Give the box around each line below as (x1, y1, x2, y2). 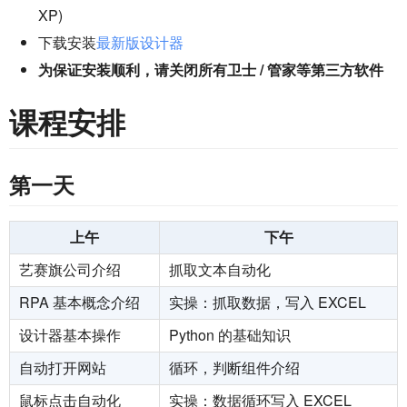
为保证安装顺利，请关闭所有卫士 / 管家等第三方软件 (38, 58, 383, 80)
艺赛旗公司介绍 (19, 258, 121, 280)
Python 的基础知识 (169, 323, 291, 345)
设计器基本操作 (19, 323, 121, 345)
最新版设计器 (96, 31, 184, 53)
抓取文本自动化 (169, 258, 271, 280)
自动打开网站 (19, 356, 106, 378)
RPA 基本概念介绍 (19, 291, 140, 313)
